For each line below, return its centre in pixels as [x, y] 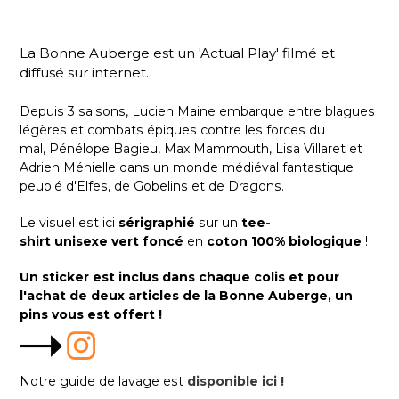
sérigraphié [159, 222]
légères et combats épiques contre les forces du [172, 130]
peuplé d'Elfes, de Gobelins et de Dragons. [154, 187]
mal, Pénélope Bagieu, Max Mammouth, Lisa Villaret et [191, 149]
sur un [218, 222]
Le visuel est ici [69, 222]
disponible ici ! [236, 382]
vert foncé [147, 241]
